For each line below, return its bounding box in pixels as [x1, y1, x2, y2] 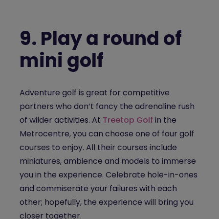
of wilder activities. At [20, 114, 103, 126]
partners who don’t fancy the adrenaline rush [20, 101, 195, 112]
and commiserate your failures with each [20, 183, 177, 194]
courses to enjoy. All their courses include [20, 142, 177, 153]
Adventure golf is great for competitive [20, 87, 170, 98]
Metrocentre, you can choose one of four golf [20, 128, 194, 139]
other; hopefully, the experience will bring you [20, 197, 194, 208]
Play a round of [41, 25, 182, 51]
